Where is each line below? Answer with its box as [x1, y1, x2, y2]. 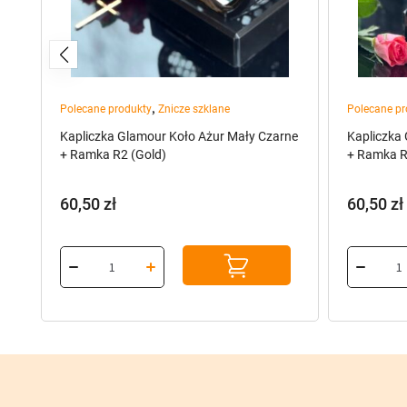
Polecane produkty [60, 103, 152, 115]
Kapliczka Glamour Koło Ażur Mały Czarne [60, 129, 298, 144]
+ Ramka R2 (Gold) [60, 147, 166, 162]
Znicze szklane [158, 103, 230, 115]
